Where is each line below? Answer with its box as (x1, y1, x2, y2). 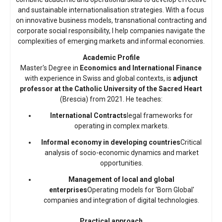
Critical (180, 138, 202, 147)
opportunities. (100, 159, 143, 167)
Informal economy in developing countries (41, 138, 180, 147)
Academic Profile (82, 54, 140, 62)
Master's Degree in (20, 64, 80, 72)
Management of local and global (68, 175, 174, 184)
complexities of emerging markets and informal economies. (17, 37, 205, 46)
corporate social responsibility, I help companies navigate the (17, 27, 205, 35)
